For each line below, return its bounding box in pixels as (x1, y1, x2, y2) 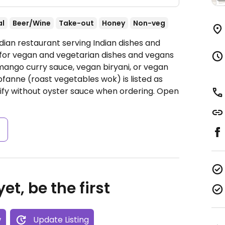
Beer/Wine (13, 18, 51, 28)
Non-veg (133, 18, 165, 28)
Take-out (59, 18, 94, 28)
